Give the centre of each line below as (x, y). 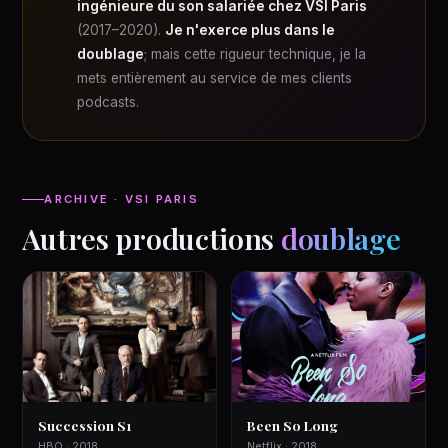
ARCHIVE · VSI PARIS (121, 199)
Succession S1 (85, 425)
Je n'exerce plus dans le (250, 30)
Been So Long (292, 425)
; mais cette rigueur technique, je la (255, 54)
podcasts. (108, 102)
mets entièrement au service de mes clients (215, 78)
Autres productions (151, 238)
